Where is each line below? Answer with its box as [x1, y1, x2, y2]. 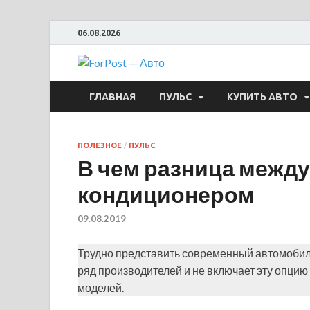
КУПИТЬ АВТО [227, 91, 298, 102]
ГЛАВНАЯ [89, 91, 136, 102]
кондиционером [77, 181, 255, 208]
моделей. [77, 281, 124, 295]
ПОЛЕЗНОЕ [77, 141, 122, 149]
